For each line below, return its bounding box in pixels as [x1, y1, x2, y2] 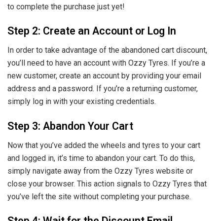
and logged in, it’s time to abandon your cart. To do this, [7, 153, 195, 163]
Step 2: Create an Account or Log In [7, 23, 176, 39]
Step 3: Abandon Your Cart [7, 118, 133, 134]
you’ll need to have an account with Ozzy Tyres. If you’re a [7, 58, 205, 68]
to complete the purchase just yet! [7, 1, 125, 11]
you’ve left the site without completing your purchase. [7, 191, 191, 201]
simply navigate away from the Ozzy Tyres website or [7, 166, 193, 176]
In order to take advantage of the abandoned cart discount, [7, 45, 207, 55]
